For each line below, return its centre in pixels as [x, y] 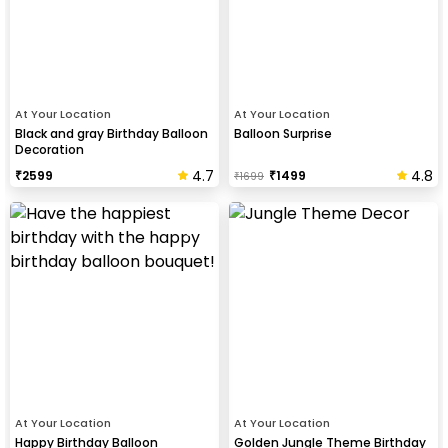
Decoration [49, 149]
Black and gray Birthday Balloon [111, 133]
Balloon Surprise [283, 133]
